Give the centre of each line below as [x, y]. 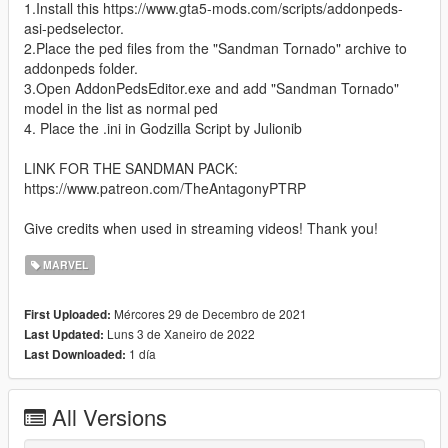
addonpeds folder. [81, 68]
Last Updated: [64, 335]
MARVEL [64, 265]
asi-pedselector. [74, 28]
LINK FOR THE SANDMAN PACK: [131, 168]
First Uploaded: [67, 315]
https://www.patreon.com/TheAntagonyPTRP [165, 188]
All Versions [109, 417]
